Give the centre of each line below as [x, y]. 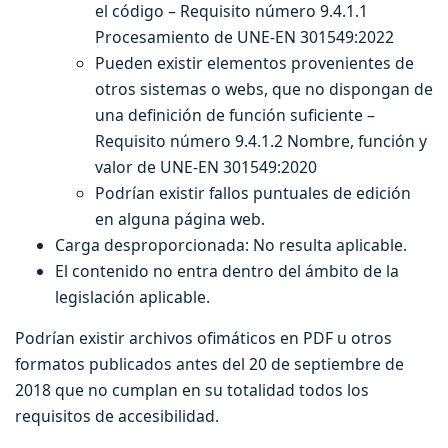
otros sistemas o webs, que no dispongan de [264, 88]
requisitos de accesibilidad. [117, 415]
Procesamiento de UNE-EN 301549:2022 [244, 36]
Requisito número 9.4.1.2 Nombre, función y [261, 140]
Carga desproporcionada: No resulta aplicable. [231, 244]
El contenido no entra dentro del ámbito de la [227, 270]
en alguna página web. [180, 218]
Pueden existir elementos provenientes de [254, 62]
